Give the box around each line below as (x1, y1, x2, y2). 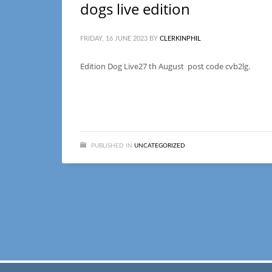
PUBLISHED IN (91, 143, 132, 149)
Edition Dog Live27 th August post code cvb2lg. (80, 61, 250, 72)
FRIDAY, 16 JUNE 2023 (80, 35, 148, 42)
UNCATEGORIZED (134, 143, 185, 149)
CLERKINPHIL (160, 35, 201, 42)
